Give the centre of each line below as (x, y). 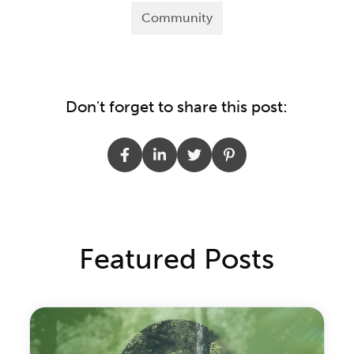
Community (177, 18)
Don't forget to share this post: (177, 107)
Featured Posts (177, 259)
